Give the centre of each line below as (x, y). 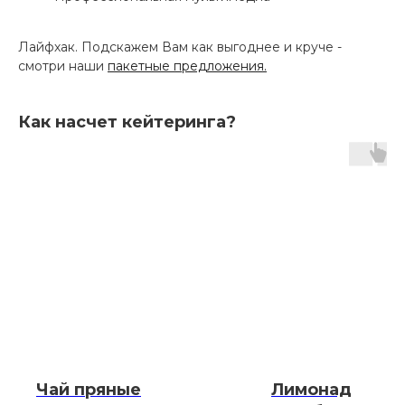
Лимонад (311, 390)
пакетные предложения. (187, 66)
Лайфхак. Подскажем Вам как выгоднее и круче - (180, 47)
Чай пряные (89, 390)
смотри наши (63, 66)
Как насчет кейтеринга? (127, 122)
